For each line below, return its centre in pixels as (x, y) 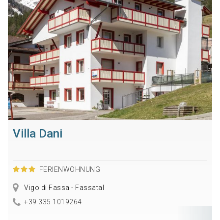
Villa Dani (37, 134)
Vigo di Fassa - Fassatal (63, 188)
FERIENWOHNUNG (70, 170)
